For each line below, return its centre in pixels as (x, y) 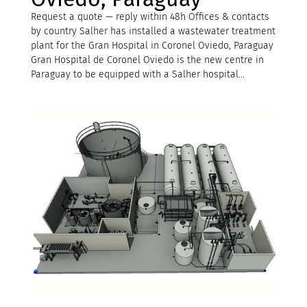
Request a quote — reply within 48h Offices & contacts (150, 16)
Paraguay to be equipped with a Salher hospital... (137, 74)
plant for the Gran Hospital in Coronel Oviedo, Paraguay (152, 45)
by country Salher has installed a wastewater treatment (153, 31)
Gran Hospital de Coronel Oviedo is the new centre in (147, 60)
